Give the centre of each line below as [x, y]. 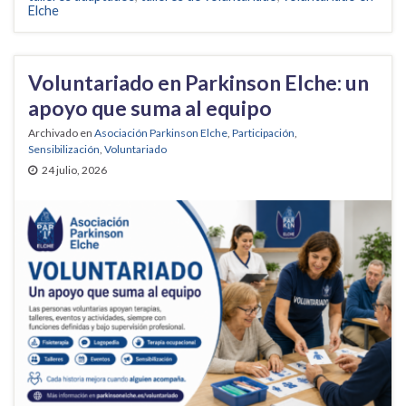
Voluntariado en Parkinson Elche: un [198, 83]
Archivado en [61, 133]
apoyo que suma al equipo [150, 108]
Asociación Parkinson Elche [161, 133]
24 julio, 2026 [74, 170]
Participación [263, 133]
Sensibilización [64, 150]
